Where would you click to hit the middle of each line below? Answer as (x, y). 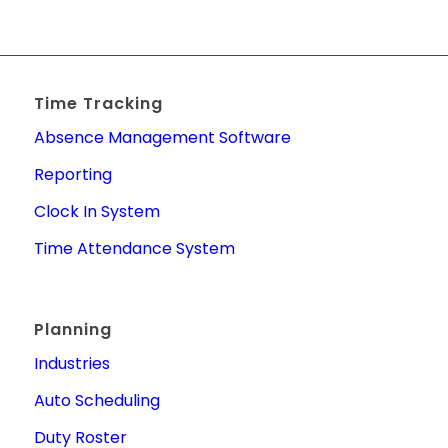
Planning (72, 330)
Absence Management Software (162, 137)
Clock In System (96, 211)
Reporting (72, 174)
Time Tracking (98, 103)
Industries (71, 364)
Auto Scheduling (96, 401)
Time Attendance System (134, 248)
